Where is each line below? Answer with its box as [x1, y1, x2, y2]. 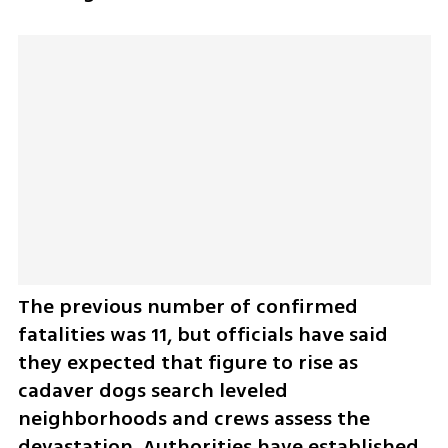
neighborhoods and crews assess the [17, 403, 370, 433]
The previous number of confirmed [17, 291, 358, 321]
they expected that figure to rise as [17, 347, 358, 377]
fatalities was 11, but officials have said [17, 319, 388, 349]
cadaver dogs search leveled [17, 375, 288, 405]
